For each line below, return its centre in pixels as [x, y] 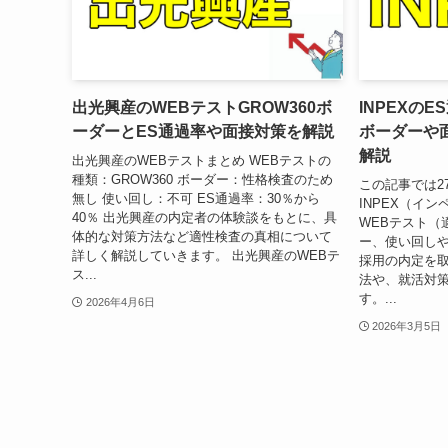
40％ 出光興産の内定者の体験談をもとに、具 [204, 217]
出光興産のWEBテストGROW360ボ [202, 108]
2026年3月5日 [407, 325]
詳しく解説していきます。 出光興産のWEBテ [206, 255]
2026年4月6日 [120, 301]
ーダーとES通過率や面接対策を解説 [203, 132]
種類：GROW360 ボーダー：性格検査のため [202, 179]
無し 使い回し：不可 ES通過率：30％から [196, 198]
